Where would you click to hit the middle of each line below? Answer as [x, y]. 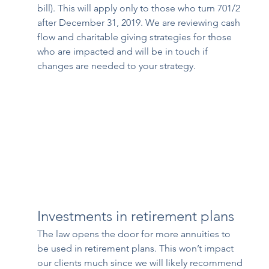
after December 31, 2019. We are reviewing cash [140, 23]
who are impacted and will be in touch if [124, 52]
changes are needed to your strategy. [117, 66]
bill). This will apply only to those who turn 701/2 [140, 8]
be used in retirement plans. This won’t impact [137, 249]
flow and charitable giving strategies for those [136, 37]
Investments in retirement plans [136, 216]
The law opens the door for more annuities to [135, 234]
